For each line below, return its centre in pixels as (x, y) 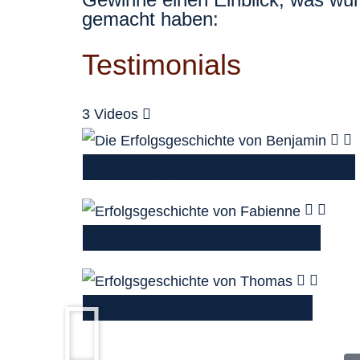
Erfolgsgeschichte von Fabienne (202, 237)
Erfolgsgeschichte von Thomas (198, 307)
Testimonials (162, 65)
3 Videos (110, 114)
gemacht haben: (150, 19)
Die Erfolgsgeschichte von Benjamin (219, 167)
